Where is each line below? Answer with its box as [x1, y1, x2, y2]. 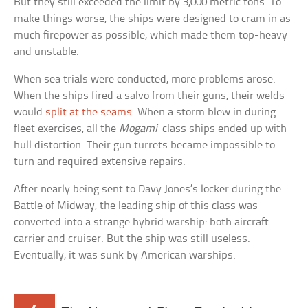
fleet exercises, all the [14, 123, 120, 135]
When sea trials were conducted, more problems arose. [14, 74, 276, 86]
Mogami [119, 123, 158, 135]
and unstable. [14, 46, 80, 58]
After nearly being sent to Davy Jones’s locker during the [14, 184, 282, 196]
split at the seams [45, 107, 133, 119]
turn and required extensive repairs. [14, 156, 186, 168]
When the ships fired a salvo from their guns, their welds [14, 90, 285, 102]
